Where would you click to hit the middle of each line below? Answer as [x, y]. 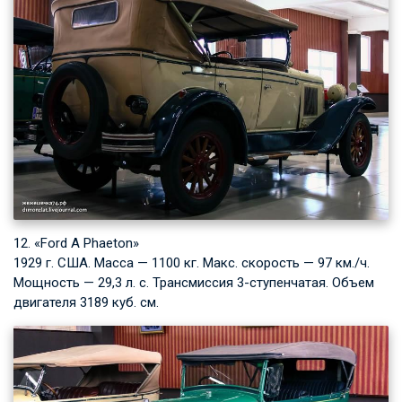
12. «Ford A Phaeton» [76, 243]
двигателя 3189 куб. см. [86, 302]
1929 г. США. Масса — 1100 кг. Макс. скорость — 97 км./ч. [192, 262]
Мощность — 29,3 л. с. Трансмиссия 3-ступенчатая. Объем [194, 282]
